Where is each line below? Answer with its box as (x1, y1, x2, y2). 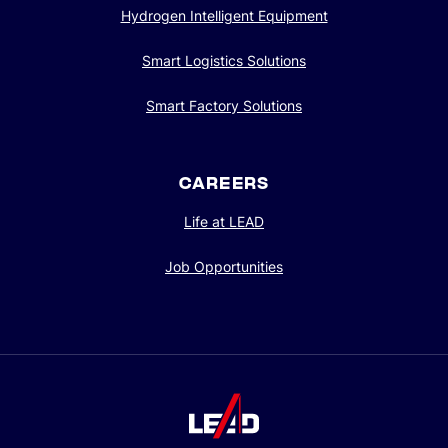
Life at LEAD (184, 213, 264, 231)
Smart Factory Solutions (146, 97, 302, 115)
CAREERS (179, 173, 269, 194)
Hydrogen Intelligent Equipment (120, 7, 328, 25)
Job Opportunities (165, 258, 283, 276)
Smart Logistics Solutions (142, 52, 306, 70)
